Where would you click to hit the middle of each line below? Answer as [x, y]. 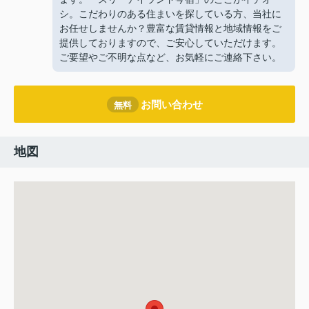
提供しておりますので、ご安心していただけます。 [170, 43]
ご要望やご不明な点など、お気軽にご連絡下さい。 [170, 58]
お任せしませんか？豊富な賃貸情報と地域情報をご [170, 29]
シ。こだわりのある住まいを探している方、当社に [170, 14]
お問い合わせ [171, 104]
